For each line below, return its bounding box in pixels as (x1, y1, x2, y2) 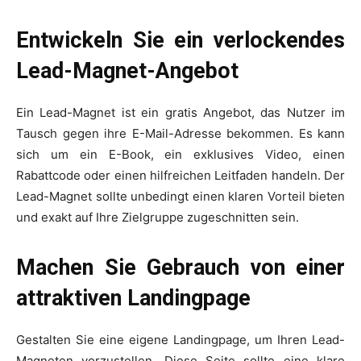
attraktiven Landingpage (16, 285, 251, 312)
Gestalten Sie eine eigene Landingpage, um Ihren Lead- (16, 332, 345, 348)
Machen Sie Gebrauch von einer (16, 255, 345, 281)
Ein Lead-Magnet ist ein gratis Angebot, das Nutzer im (16, 105, 345, 121)
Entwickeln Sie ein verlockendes (16, 27, 345, 54)
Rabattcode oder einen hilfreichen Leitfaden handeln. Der (16, 168, 345, 184)
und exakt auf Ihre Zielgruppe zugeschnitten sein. (16, 210, 299, 226)
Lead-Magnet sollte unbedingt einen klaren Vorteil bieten (16, 189, 345, 205)
